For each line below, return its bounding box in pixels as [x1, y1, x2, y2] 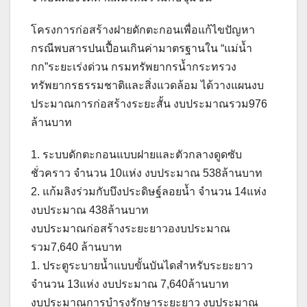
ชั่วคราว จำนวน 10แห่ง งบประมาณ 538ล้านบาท [31, 167, 262, 180]
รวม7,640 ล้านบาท [31, 241, 122, 254]
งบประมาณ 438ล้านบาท [31, 204, 149, 217]
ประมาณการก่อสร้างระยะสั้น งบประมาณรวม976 [31, 98, 267, 110]
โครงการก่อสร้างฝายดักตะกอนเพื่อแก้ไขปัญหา [31, 24, 255, 36]
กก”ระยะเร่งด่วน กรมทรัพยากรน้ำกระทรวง [31, 61, 236, 73]
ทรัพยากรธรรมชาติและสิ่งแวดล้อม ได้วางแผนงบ [31, 79, 264, 92]
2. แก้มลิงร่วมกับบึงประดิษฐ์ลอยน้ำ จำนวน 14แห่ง [31, 186, 267, 198]
